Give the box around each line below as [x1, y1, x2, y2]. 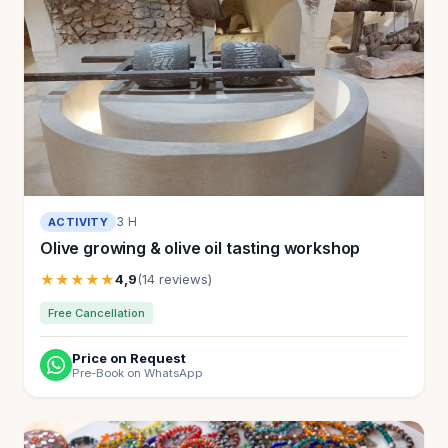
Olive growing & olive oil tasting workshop [40, 237, 361, 258]
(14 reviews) [137, 270, 212, 287]
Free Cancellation [48, 305, 145, 320]
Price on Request [72, 349, 186, 366]
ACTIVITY [48, 214, 109, 229]
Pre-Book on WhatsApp [72, 365, 203, 380]
